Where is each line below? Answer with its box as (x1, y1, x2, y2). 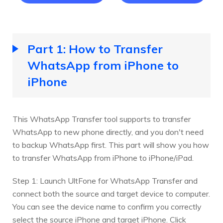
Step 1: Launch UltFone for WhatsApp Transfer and (12, 176, 198, 186)
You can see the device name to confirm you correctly (12, 202, 202, 212)
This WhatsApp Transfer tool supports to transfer (12, 114, 191, 124)
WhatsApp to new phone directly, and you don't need (12, 127, 204, 137)
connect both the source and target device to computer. (12, 189, 210, 199)
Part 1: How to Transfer (27, 41, 163, 56)
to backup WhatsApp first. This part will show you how (12, 140, 209, 150)
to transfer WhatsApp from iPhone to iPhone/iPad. (12, 153, 194, 163)
